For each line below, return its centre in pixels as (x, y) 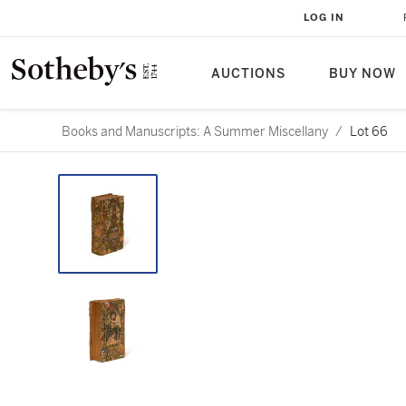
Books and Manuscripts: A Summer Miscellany (195, 131)
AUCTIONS (248, 74)
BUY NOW (362, 74)
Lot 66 (369, 131)
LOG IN (324, 18)
